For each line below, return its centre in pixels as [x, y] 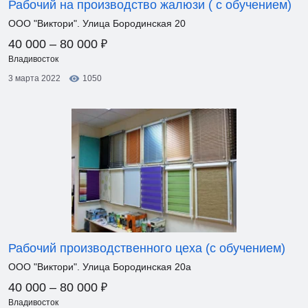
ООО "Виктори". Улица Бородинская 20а [100, 267]
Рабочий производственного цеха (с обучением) [147, 248]
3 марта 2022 [34, 78]
